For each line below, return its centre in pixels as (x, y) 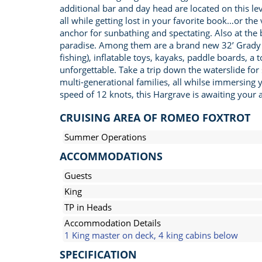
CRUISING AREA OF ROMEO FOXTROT (155, 118)
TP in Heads (88, 207)
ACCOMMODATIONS (111, 156)
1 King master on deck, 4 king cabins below (151, 235)
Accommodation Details (113, 223)
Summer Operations (105, 137)
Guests (78, 175)
